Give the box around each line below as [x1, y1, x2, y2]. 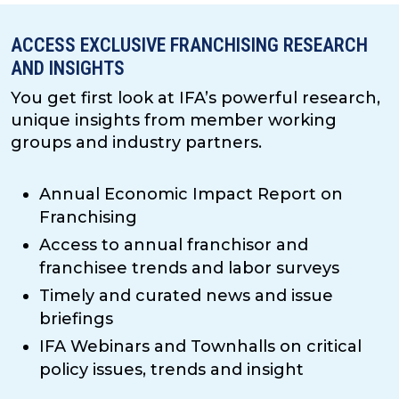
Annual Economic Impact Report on [39, 184, 343, 205]
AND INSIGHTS [11, 57, 125, 80]
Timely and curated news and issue [39, 286, 333, 306]
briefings [39, 309, 113, 330]
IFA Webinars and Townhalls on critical [39, 337, 362, 357]
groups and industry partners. [11, 133, 262, 153]
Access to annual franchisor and [39, 235, 308, 256]
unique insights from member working [11, 110, 337, 131]
